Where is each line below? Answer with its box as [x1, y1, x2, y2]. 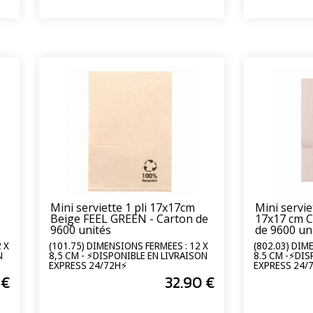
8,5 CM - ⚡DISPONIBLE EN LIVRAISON [49, 249, 208, 263]
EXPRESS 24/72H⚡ [49, 259, 127, 272]
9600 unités [50, 221, 111, 238]
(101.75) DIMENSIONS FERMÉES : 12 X [49, 239, 208, 253]
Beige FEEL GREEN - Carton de [50, 210, 208, 226]
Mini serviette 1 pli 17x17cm [50, 199, 195, 215]
